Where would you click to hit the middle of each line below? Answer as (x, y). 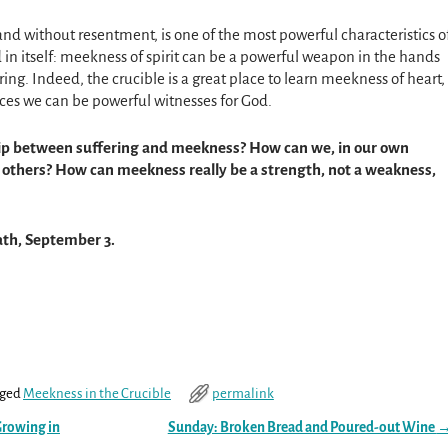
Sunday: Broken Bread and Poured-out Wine (302, 427)
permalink (242, 393)
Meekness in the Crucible (97, 393)
